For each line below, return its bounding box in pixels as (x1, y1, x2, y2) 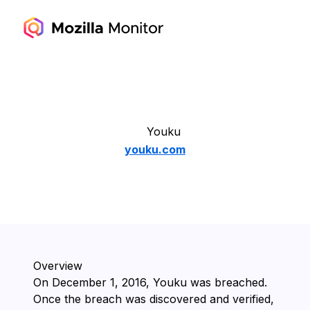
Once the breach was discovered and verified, (33, 292, 274, 306)
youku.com (125, 143, 185, 156)
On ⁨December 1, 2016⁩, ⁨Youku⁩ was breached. (33, 275, 267, 289)
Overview (33, 259, 82, 273)
